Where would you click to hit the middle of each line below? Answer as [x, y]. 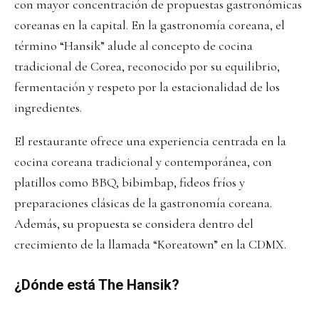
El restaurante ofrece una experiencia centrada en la [150, 141]
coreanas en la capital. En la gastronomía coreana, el [150, 25]
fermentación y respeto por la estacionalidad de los [147, 87]
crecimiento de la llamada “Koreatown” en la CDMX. [150, 245]
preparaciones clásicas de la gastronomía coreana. [143, 203]
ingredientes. [48, 108]
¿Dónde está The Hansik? [97, 285]
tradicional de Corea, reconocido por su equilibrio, [147, 67]
